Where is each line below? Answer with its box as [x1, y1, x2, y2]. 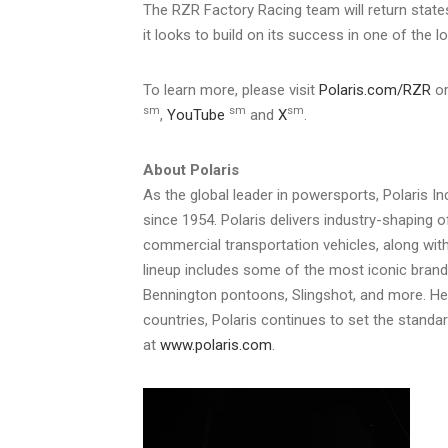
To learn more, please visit [143, 80, 319, 99]
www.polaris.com [160, 335, 272, 354]
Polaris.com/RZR [319, 80, 431, 99]
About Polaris [143, 160, 239, 179]
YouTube [167, 105, 225, 124]
